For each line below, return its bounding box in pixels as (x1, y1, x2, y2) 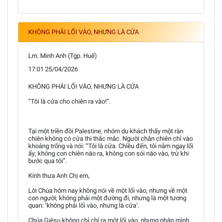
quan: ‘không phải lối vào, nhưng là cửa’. (28, 201, 139, 209)
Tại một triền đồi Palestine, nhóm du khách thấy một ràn (28, 127, 183, 135)
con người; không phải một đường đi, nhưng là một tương (28, 194, 186, 202)
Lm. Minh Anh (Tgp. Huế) (28, 52, 97, 59)
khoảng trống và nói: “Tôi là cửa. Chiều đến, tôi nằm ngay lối (28, 142, 193, 150)
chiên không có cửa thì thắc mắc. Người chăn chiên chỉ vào (28, 134, 193, 142)
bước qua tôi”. (28, 157, 67, 165)
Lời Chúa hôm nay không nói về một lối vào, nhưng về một (28, 186, 187, 194)
